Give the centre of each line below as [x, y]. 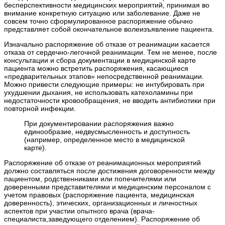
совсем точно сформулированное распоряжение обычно [98, 21]
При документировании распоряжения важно [99, 123]
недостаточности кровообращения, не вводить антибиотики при [110, 100]
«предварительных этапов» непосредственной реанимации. [104, 76]
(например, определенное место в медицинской [104, 139]
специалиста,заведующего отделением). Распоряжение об [102, 219]
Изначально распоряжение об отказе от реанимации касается [107, 44]
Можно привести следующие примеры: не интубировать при [104, 84]
